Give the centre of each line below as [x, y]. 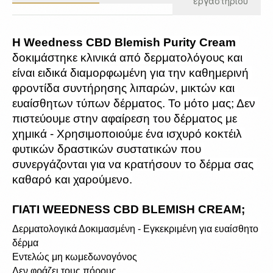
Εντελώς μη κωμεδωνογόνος [75, 257]
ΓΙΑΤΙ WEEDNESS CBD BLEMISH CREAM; [129, 209]
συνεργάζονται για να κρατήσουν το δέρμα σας [133, 164]
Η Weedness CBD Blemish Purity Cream [124, 42]
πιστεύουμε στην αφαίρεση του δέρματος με [125, 119]
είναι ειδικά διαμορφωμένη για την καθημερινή [130, 73]
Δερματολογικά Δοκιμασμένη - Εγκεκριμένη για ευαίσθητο [135, 229]
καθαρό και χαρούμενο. [72, 179]
